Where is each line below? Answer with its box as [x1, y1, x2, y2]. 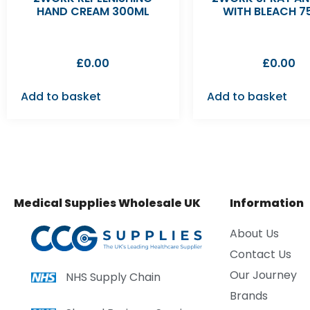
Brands [230, 287, 268, 304]
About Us [230, 225, 280, 241]
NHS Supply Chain [66, 268, 161, 285]
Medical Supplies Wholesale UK [14, 194, 201, 211]
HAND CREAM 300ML [36, 3, 149, 19]
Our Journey [230, 266, 298, 283]
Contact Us [230, 246, 292, 262]
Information [230, 194, 304, 211]
